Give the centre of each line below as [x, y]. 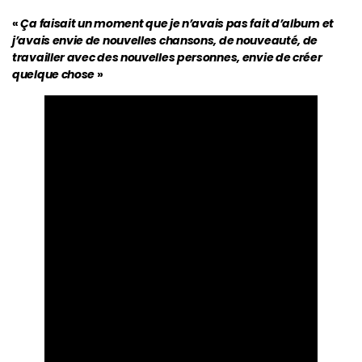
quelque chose [54, 74]
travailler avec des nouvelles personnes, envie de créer [167, 57]
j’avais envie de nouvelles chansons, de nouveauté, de [165, 40]
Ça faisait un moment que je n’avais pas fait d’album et [177, 23]
